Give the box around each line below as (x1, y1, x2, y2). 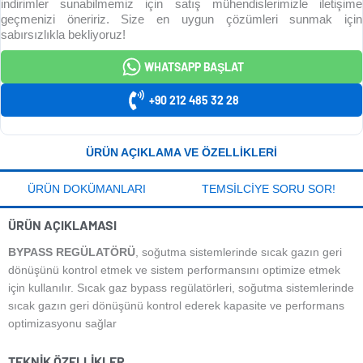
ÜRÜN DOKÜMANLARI (28, 182, 147, 196)
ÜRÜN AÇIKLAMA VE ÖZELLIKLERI (86, 146, 277, 160)
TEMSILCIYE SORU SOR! (201, 182, 335, 196)
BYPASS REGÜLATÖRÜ (8, 246, 135, 259)
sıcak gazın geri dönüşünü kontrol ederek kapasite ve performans (8, 299, 344, 313)
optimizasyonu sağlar (8, 317, 117, 331)
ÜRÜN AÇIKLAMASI (8, 217, 117, 233)
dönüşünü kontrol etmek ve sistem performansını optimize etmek (8, 263, 340, 277)
